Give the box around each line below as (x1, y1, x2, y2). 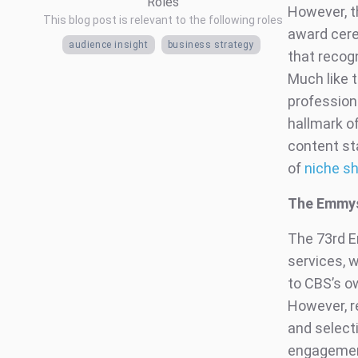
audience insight (69, 39, 149, 51)
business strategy (167, 39, 254, 51)
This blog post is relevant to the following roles (43, 14, 283, 27)
